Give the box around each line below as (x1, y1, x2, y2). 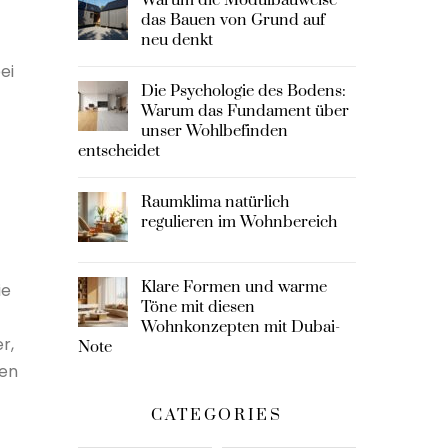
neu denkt (141, 29, 214, 50)
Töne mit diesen (141, 296, 256, 317)
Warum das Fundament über (141, 100, 350, 121)
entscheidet (77, 140, 160, 161)
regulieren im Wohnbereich (141, 211, 338, 232)
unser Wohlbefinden (141, 120, 289, 141)
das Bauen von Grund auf (141, 9, 326, 30)
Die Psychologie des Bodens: (141, 80, 347, 101)
